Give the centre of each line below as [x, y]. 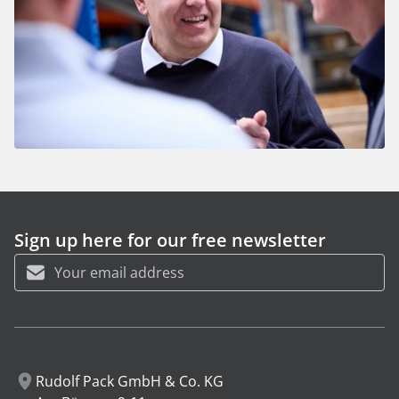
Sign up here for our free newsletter [170, 240]
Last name [45, 364]
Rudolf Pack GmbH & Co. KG [130, 381]
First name [46, 304]
